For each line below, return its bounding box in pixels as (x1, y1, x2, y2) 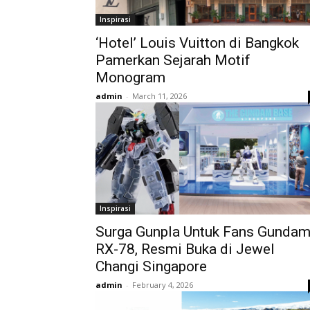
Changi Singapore (95, 258, 207, 275)
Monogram (95, 69, 165, 86)
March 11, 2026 (132, 91, 187, 101)
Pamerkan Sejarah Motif (95, 52, 250, 69)
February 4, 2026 (132, 280, 193, 290)
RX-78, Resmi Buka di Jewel (95, 241, 275, 257)
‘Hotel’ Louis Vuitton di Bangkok (95, 35, 299, 51)
